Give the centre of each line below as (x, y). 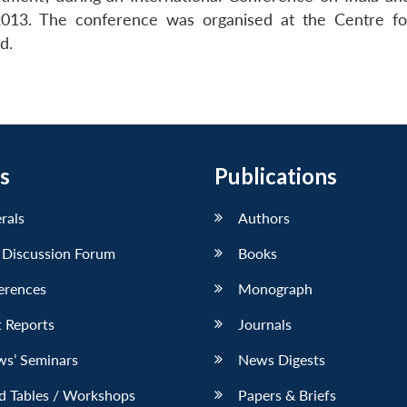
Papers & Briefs (287, 394)
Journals (265, 323)
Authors (264, 217)
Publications (276, 175)
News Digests (282, 359)
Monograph (275, 288)
